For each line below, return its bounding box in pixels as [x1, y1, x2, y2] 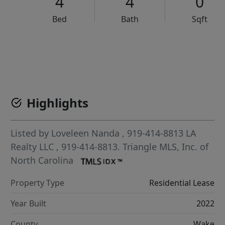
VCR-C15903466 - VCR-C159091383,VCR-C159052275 [61, 46, 210, 54]
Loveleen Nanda [51, 127, 120, 139]
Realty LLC [11, 141, 57, 153]
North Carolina [11, 154, 74, 166]
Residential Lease [149, 177, 214, 189]
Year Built [11, 198, 47, 209]
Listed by [11, 127, 52, 139]
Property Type [11, 177, 65, 189]
